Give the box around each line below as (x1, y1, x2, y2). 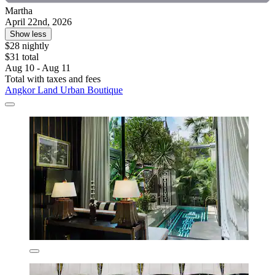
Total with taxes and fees (5, 74, 101, 85)
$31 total (5, 52, 39, 63)
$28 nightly (5, 41, 49, 52)
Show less (10, 29, 47, 39)
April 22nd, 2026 (5, 17, 72, 28)
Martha (5, 6, 33, 17)
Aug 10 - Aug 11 (5, 63, 71, 74)
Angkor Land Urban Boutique (5, 85, 123, 96)
